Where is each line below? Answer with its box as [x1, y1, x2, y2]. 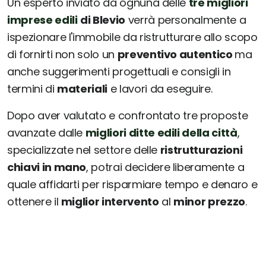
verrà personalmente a [125, 12, 246, 28]
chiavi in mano [7, 160, 87, 175]
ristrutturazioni [160, 142, 243, 158]
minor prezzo [173, 194, 245, 210]
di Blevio [80, 12, 125, 28]
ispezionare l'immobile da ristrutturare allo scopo [7, 30, 258, 45]
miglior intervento [61, 194, 159, 210]
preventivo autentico [117, 47, 235, 62]
